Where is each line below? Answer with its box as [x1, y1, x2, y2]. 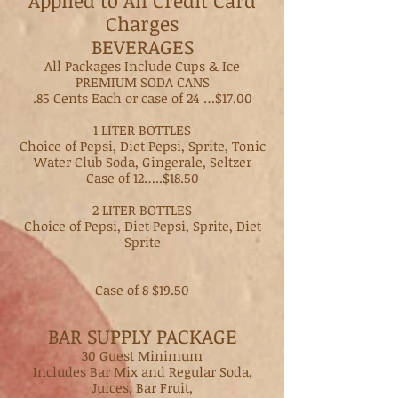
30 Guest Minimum [82, 346, 203, 364]
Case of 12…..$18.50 [85, 169, 199, 187]
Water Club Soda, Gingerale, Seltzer [33, 153, 251, 171]
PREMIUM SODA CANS [75, 73, 210, 91]
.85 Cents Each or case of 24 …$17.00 [32, 89, 252, 107]
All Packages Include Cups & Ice [44, 57, 240, 75]
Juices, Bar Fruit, [92, 378, 193, 396]
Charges [106, 10, 179, 36]
